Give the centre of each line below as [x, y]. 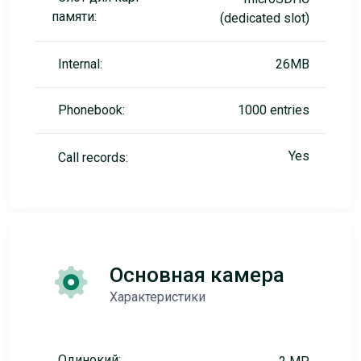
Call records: [93, 158]
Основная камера [197, 275]
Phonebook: [91, 110]
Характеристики [158, 297]
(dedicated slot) [265, 18]
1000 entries [274, 110]
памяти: [74, 17]
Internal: [80, 64]
